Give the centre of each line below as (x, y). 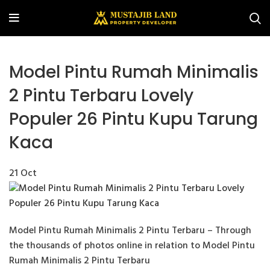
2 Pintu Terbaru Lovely (101, 96)
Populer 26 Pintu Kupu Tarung (133, 119)
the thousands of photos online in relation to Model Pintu (132, 246)
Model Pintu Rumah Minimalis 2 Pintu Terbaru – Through (130, 231)
